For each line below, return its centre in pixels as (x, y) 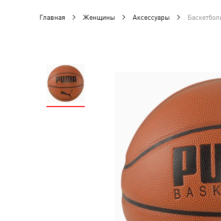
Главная (52, 17)
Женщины (99, 17)
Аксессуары (151, 17)
